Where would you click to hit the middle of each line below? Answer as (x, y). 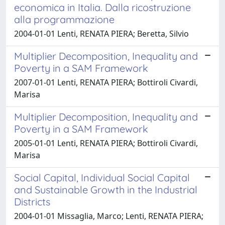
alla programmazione (64, 19)
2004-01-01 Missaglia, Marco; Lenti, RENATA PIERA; (109, 216)
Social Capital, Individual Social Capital (102, 177)
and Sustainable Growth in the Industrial (106, 189)
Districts (32, 201)
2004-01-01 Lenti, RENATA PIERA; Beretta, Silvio (101, 33)
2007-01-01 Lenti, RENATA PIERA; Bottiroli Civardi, (106, 82)
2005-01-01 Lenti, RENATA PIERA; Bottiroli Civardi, (106, 143)
